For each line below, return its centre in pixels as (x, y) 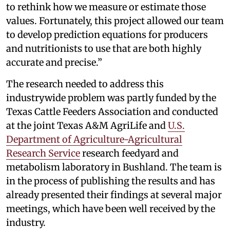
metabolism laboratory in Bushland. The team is (114, 167)
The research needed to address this (85, 84)
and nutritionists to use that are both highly (104, 48)
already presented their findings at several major (114, 195)
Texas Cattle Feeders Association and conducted (112, 111)
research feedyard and (129, 153)
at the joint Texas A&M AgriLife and (87, 125)
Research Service (43, 153)
